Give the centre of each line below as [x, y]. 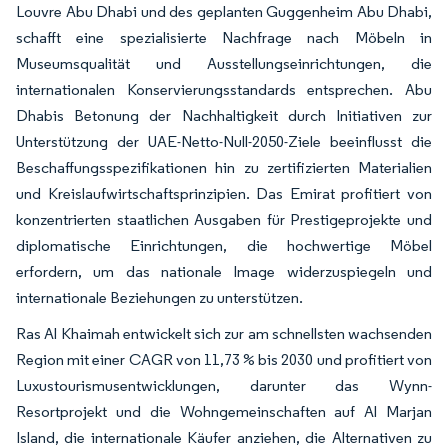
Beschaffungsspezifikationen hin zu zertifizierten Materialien [224, 167]
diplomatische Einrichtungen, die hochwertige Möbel [224, 245]
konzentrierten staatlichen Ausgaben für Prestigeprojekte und [224, 219]
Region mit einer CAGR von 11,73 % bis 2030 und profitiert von [224, 359]
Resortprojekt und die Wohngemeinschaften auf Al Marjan [224, 411]
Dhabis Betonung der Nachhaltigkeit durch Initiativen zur [224, 115]
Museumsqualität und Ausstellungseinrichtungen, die [224, 63]
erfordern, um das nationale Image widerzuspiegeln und [224, 271]
